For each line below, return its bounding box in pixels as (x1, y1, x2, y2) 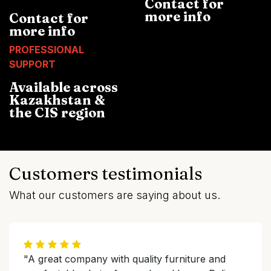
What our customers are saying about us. (9, 189, 220, 201)
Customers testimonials (9, 163, 202, 184)
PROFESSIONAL (9, 44, 84, 56)
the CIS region (9, 105, 105, 121)
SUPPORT (9, 58, 56, 70)
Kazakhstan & (9, 92, 105, 108)
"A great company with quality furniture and (24, 253, 226, 265)
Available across (9, 79, 118, 96)
